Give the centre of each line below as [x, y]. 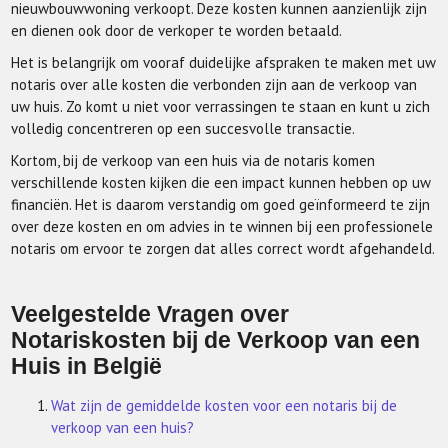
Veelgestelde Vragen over [150, 314]
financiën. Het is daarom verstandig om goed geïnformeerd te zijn [221, 204]
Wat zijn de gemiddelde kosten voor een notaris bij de [224, 405]
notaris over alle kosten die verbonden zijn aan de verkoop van [214, 84]
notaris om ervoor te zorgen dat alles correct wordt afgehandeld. [223, 248]
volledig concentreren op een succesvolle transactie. [183, 128]
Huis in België [87, 366]
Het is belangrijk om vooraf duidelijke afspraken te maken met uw [224, 62]
